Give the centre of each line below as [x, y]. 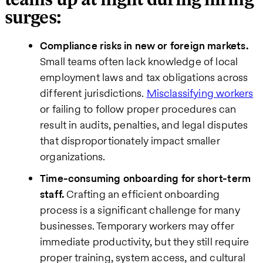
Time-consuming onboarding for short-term [146, 178]
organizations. [73, 157]
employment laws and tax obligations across [144, 77]
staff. [52, 194]
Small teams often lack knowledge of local [139, 62]
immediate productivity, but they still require [145, 242]
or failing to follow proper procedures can [138, 109]
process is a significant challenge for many [140, 210]
